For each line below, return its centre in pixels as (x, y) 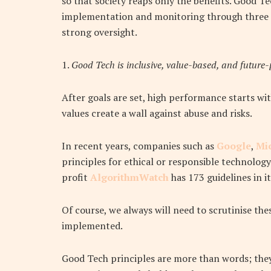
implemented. (92, 226)
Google (234, 146)
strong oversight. (100, 32)
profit (76, 178)
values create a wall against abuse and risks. (157, 113)
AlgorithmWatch (129, 178)
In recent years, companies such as (139, 146)
